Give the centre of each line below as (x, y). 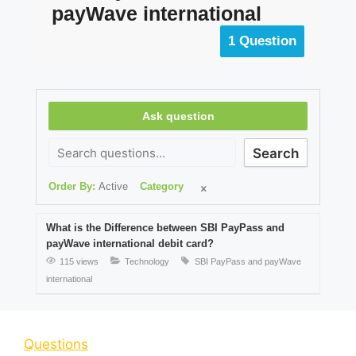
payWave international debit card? (130, 244)
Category (162, 187)
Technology (147, 262)
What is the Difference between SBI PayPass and (165, 228)
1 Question (262, 41)
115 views (79, 262)
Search (276, 154)
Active (113, 187)
